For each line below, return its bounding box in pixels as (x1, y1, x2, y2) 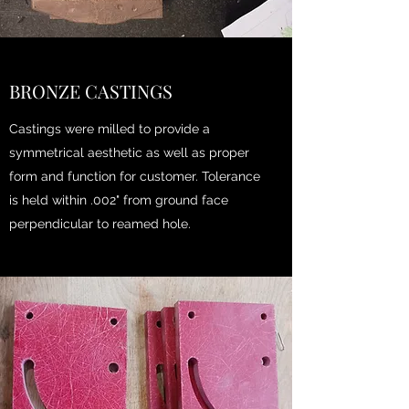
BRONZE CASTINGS (9, 79, 173, 103)
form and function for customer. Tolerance (9, 169, 260, 184)
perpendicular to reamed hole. (9, 216, 194, 231)
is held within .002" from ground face (9, 193, 228, 207)
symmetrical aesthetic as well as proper (9, 145, 249, 160)
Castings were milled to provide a (9, 121, 210, 136)
